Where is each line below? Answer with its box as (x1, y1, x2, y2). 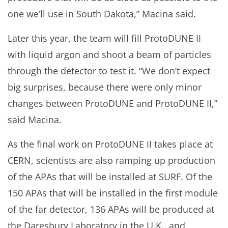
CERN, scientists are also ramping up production (8, 154, 215, 166)
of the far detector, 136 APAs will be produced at (8, 203, 214, 215)
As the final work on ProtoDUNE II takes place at (8, 137, 213, 150)
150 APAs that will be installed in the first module (8, 186, 218, 199)
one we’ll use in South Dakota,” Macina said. (8, 7, 196, 20)
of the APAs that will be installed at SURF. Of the (8, 170, 212, 183)
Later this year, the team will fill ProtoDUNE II (8, 32, 201, 44)
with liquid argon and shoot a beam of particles (8, 48, 211, 61)
